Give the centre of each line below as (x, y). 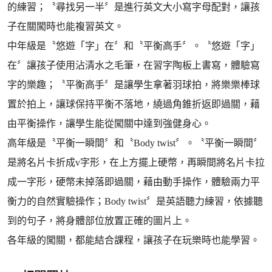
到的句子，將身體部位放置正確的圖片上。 (100, 221)
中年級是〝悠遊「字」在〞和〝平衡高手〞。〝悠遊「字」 (134, 46)
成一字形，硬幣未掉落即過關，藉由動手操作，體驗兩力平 (134, 182)
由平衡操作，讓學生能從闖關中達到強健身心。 (109, 124)
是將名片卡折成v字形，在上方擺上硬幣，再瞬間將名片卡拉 (136, 162)
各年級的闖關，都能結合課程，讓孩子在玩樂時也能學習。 (134, 240)
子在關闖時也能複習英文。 (66, 26)
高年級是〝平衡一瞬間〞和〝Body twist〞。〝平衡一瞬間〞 (135, 143)
